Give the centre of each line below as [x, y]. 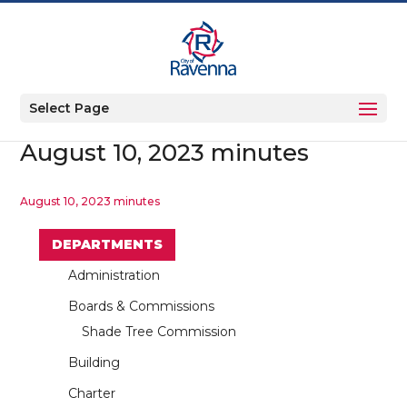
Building [94, 362]
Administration [114, 275]
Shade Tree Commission [159, 331]
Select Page [69, 108]
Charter [91, 393]
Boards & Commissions [141, 306]
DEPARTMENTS [107, 244]
